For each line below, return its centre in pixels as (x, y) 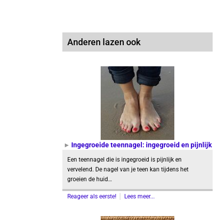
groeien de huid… (90, 179)
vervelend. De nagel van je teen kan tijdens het (128, 169)
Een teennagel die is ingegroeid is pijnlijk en (124, 160)
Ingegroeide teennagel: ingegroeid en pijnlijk (141, 145)
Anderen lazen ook (104, 42)
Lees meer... (139, 196)
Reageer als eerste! (93, 196)
